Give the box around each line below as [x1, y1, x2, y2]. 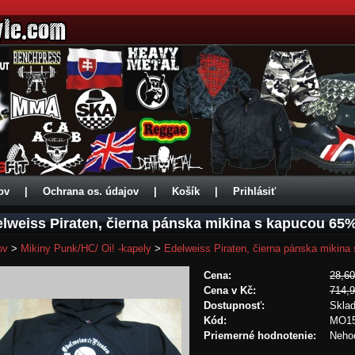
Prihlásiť [233, 185, 276, 197]
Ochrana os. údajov [43, 185, 139, 197]
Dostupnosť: [204, 300, 265, 311]
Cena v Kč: [204, 284, 256, 296]
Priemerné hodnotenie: [204, 330, 316, 342]
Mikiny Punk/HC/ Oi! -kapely [21, 242, 151, 254]
